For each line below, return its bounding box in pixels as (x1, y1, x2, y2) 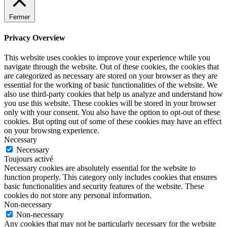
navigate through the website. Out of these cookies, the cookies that (4, 62, 219, 71)
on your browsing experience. (4, 126, 99, 135)
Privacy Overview (4, 33, 65, 42)
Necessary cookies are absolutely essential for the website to (4, 163, 196, 172)
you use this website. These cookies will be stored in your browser (4, 98, 216, 107)
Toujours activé (4, 154, 53, 163)
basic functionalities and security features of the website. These (4, 181, 204, 191)
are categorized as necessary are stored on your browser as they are (4, 71, 217, 80)
